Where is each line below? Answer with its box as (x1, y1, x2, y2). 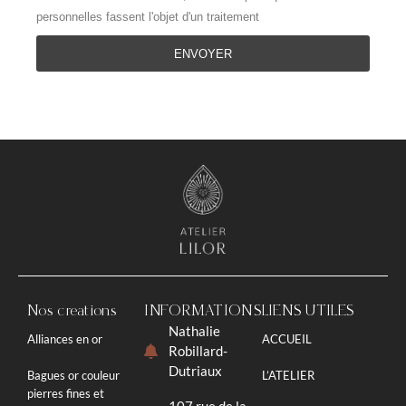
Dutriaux (168, 362, 222, 380)
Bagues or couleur (27, 368, 120, 383)
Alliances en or (27, 332, 102, 347)
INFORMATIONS (144, 302, 261, 321)
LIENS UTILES (261, 302, 354, 321)
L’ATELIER (261, 368, 314, 383)
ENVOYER (174, 46, 232, 61)
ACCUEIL (261, 332, 312, 347)
